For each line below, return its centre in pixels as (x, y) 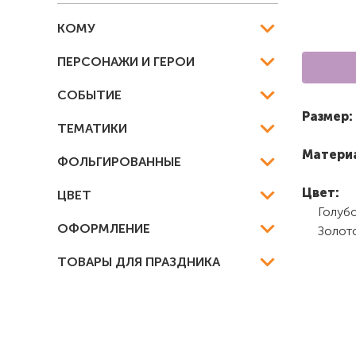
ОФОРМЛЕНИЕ (104, 228)
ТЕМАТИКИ (92, 128)
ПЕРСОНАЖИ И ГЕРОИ (126, 62)
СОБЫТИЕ (89, 95)
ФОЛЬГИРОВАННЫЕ (119, 162)
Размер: (327, 116)
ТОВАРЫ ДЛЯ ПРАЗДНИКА (139, 262)
